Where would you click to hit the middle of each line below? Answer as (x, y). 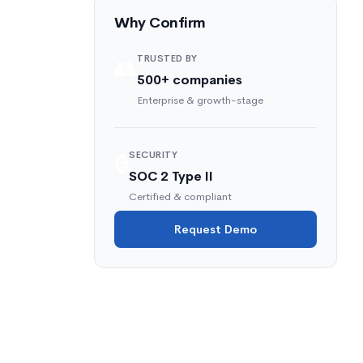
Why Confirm (160, 23)
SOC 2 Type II (171, 176)
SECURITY (153, 155)
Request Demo (216, 229)
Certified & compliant (180, 196)
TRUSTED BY (167, 58)
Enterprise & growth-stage (200, 100)
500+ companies (190, 80)
